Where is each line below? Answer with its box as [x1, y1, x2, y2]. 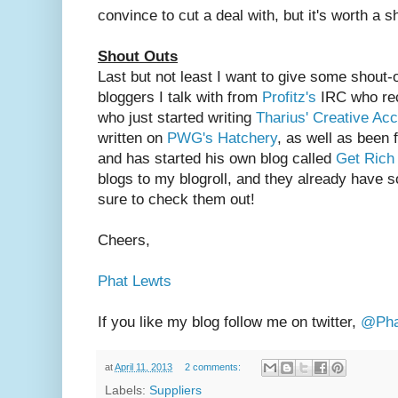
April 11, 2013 [115, 362, 172, 373]
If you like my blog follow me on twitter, [98, 313, 361, 330]
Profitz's [262, 88, 316, 106]
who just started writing [98, 108, 256, 126]
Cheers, [98, 231, 150, 249]
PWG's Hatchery [167, 129, 277, 147]
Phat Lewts [98, 272, 171, 290]
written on [98, 129, 167, 147]
